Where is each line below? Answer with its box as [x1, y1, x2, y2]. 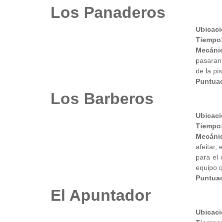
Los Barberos [51, 90, 154, 108]
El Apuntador [51, 186, 151, 205]
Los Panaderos [51, 3, 166, 22]
